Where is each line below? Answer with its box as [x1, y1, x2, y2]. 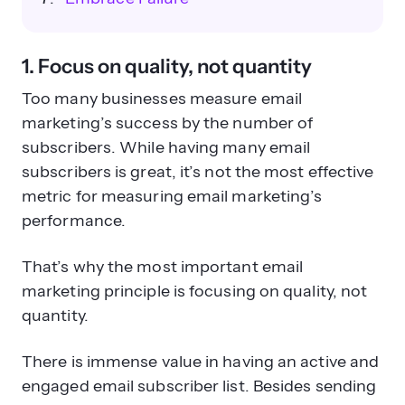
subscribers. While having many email [22, 137, 311, 157]
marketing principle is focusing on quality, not [22, 280, 368, 301]
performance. [22, 210, 127, 231]
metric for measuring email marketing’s [22, 185, 323, 206]
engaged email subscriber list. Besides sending [22, 375, 377, 396]
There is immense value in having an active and [22, 351, 380, 372]
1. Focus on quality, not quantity [22, 53, 312, 79]
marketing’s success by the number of [22, 112, 314, 133]
